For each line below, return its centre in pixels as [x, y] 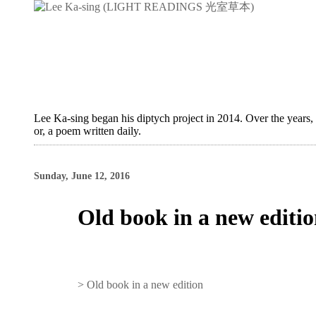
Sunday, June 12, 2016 [82, 176]
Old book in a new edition [145, 285]
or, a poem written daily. [87, 131]
